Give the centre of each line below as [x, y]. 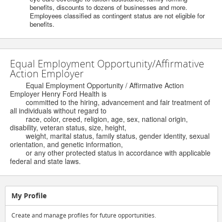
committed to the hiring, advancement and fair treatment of [110, 102]
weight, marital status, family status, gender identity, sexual [110, 136]
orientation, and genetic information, [66, 144]
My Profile [29, 196]
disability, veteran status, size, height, [68, 128]
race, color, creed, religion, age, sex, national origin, [99, 119]
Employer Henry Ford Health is [58, 94]
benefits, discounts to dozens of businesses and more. [109, 7]
